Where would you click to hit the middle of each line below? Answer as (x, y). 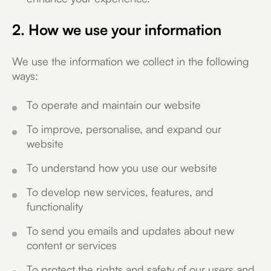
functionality (55, 206)
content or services (72, 245)
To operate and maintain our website (114, 105)
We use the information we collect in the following (131, 61)
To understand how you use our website (122, 168)
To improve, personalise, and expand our (124, 129)
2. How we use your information (117, 30)
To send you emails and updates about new (130, 230)
